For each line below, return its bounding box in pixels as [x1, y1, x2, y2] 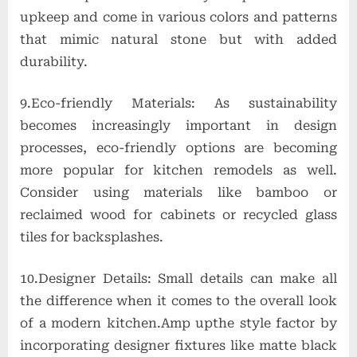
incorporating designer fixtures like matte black [20, 338, 337, 354]
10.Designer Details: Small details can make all [20, 271, 337, 287]
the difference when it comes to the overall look [20, 293, 337, 309]
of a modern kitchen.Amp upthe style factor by [20, 316, 337, 331]
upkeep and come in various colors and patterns [20, 10, 337, 25]
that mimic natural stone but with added [20, 32, 337, 48]
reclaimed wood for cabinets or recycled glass [20, 207, 337, 223]
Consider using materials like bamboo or [20, 185, 337, 201]
